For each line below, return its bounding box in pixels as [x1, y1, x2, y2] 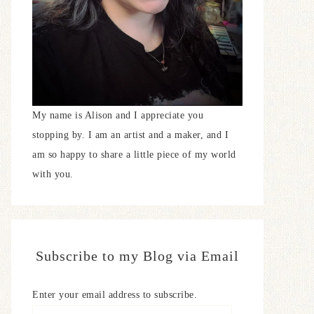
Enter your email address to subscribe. [32, 289, 197, 300]
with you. [32, 169, 74, 179]
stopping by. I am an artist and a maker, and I [32, 130, 228, 140]
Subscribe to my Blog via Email [36, 248, 239, 264]
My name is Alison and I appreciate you [32, 110, 203, 121]
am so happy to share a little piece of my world [32, 149, 236, 160]
